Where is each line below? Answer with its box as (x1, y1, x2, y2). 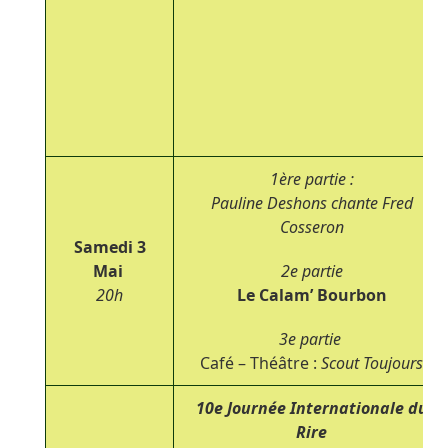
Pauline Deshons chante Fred (210, 191, 413, 214)
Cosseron (279, 215, 344, 238)
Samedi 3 (73, 235, 146, 258)
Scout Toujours (321, 351, 424, 374)
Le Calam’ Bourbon (236, 283, 387, 306)
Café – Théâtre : (200, 351, 322, 374)
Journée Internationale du (222, 396, 428, 419)
